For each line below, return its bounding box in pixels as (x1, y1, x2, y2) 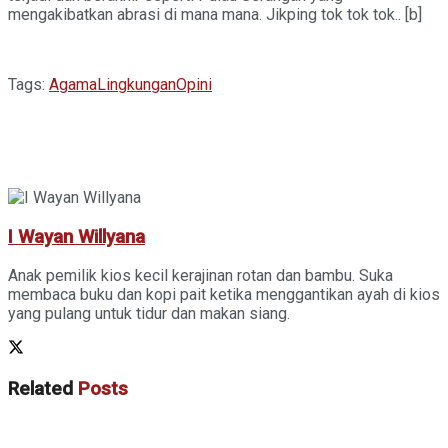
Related (8, 378, 73, 401)
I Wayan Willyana (8, 225, 145, 248)
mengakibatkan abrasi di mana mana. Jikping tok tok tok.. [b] (8, 4, 422, 24)
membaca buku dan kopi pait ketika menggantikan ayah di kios (8, 285, 440, 305)
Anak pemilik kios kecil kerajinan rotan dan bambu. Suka (8, 266, 393, 286)
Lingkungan (97, 74, 176, 94)
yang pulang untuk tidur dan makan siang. (8, 304, 290, 324)
